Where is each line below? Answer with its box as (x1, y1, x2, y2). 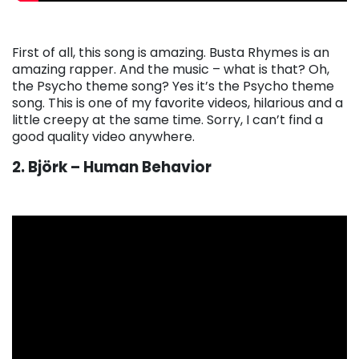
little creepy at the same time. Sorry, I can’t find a (12, 110, 323, 129)
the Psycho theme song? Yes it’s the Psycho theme (12, 76, 334, 95)
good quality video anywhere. (12, 127, 195, 146)
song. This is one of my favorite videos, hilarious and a (12, 93, 343, 112)
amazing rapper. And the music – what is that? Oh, (12, 59, 329, 79)
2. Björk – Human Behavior (12, 155, 212, 178)
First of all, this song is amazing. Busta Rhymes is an (12, 42, 329, 62)
